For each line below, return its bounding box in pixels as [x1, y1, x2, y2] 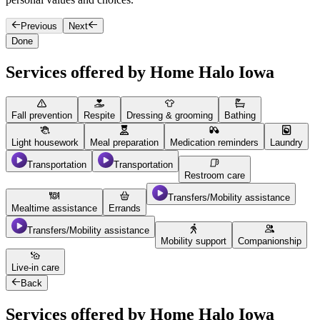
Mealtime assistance [11, 202, 97, 214]
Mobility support [161, 235, 226, 246]
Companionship [238, 235, 301, 246]
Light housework [11, 136, 79, 148]
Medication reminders [170, 136, 259, 148]
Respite [84, 110, 115, 121]
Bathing [224, 110, 256, 121]
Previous [21, 21, 58, 32]
